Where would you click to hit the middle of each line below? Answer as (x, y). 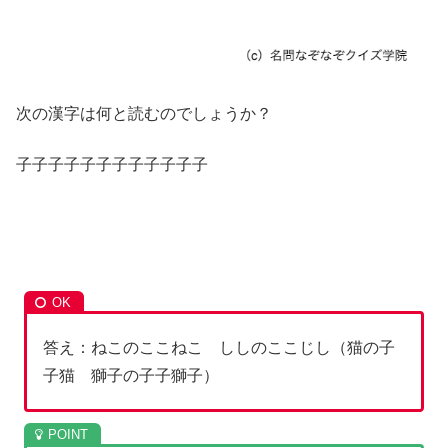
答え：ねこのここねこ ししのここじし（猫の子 (219, 347)
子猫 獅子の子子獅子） (131, 375)
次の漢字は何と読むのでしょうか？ (144, 114)
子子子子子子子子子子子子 (112, 164)
